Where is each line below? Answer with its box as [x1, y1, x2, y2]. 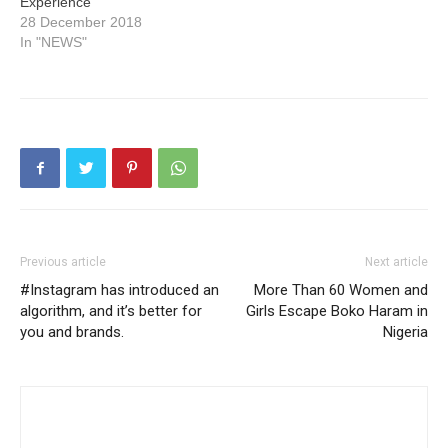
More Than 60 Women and [254, 281, 428, 299]
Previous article [20, 255, 106, 269]
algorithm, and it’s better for [20, 302, 202, 320]
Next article [365, 255, 428, 269]
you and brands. [20, 323, 124, 341]
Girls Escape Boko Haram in [246, 302, 428, 320]
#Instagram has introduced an [20, 281, 219, 299]
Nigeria [383, 323, 428, 341]
